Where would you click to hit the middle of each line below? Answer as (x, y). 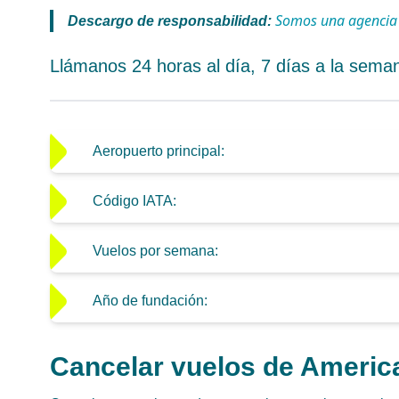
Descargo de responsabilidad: (170, 21)
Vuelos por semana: (155, 251)
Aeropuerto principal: (159, 151)
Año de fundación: (150, 301)
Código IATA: (134, 201)
